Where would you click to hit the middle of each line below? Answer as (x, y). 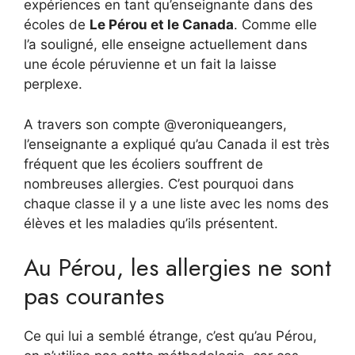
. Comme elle (275, 25)
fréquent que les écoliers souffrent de (143, 164)
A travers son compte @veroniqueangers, (155, 124)
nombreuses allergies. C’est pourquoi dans (159, 183)
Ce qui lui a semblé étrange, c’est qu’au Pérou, (170, 336)
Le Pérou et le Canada (162, 25)
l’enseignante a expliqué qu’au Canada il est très (177, 144)
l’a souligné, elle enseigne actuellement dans (166, 45)
